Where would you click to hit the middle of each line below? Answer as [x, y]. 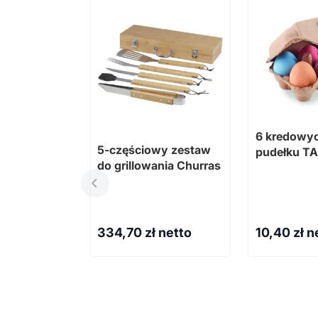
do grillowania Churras [159, 165]
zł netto [168, 232]
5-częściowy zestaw [154, 150]
